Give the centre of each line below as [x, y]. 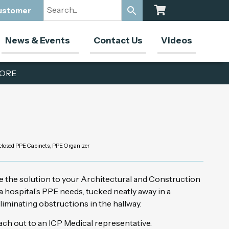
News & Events [37, 40]
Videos [176, 40]
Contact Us [118, 40]
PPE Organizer [71, 146]
